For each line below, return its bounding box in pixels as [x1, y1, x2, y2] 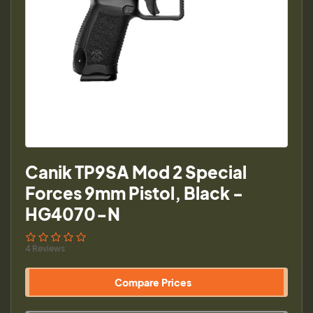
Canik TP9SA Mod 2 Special [25, 161, 247, 182]
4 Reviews [25, 242, 65, 254]
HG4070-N [25, 203, 120, 224]
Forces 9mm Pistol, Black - [25, 182, 243, 203]
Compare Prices [115, 275, 191, 289]
